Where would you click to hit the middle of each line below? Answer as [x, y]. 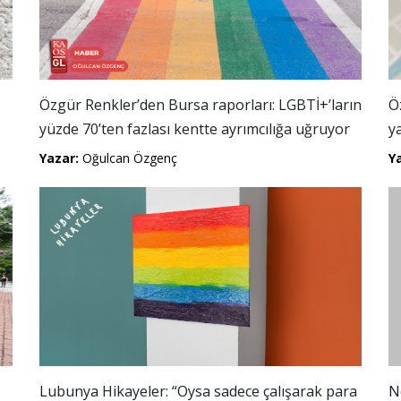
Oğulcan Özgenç [128, 158]
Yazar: [59, 158]
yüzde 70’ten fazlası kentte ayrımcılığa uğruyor [195, 129]
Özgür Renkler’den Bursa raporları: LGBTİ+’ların [200, 105]
